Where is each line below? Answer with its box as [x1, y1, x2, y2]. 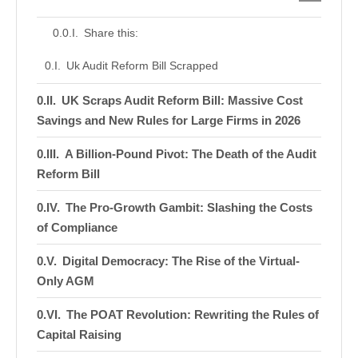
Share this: [83, 26, 138, 40]
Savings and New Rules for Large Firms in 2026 [37, 113, 300, 128]
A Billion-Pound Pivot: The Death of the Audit [65, 147, 316, 161]
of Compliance [37, 221, 117, 235]
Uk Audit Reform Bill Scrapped [66, 59, 218, 73]
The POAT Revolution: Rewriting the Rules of [66, 308, 319, 322]
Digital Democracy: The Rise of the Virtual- [62, 254, 300, 268]
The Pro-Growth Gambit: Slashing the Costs [66, 201, 312, 215]
